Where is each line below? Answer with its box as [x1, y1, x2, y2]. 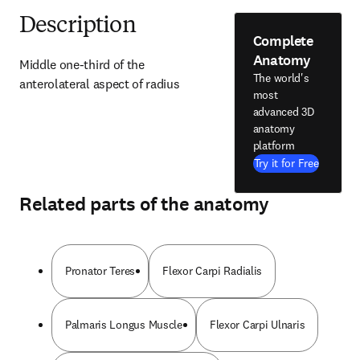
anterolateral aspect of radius [19, 76, 180, 92]
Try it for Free [253, 156, 319, 170]
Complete [252, 31, 313, 51]
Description [19, 15, 136, 38]
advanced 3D [252, 104, 314, 119]
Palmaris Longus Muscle [65, 317, 182, 332]
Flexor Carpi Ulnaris [209, 317, 305, 332]
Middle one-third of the [19, 56, 145, 72]
